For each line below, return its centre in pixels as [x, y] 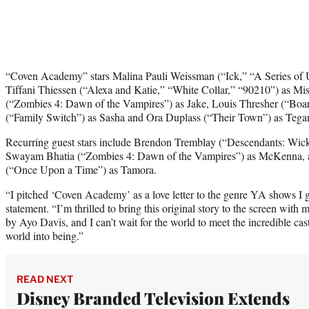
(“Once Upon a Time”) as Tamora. [81, 170]
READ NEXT [45, 279]
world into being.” [44, 236]
